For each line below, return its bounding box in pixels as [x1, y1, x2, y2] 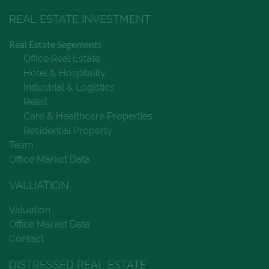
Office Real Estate [23, 52, 100, 64]
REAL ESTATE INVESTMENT [9, 12, 151, 25]
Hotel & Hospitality [23, 67, 106, 79]
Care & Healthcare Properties [23, 110, 153, 122]
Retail [23, 95, 47, 107]
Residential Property [23, 124, 112, 136]
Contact [9, 232, 44, 244]
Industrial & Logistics [23, 81, 115, 93]
